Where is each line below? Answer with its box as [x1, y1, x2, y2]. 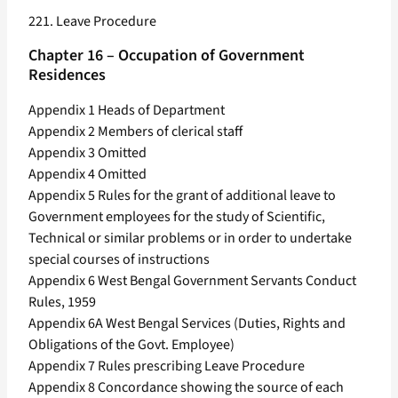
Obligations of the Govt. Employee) [28, 335, 235, 355]
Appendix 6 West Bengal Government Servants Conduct [28, 271, 356, 291]
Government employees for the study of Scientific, [28, 207, 325, 227]
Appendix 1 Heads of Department [28, 100, 225, 121]
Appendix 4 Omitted [28, 164, 147, 185]
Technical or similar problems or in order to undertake [28, 228, 352, 249]
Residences [28, 64, 106, 87]
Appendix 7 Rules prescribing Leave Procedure [28, 356, 305, 377]
